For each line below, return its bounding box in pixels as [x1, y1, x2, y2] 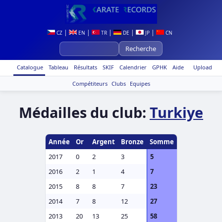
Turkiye [150, 103, 203, 122]
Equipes [129, 80, 150, 87]
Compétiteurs [72, 80, 108, 87]
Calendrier [118, 63, 147, 71]
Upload [193, 63, 212, 71]
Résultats [72, 63, 97, 71]
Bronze [120, 137, 144, 146]
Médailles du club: [19, 103, 150, 122]
